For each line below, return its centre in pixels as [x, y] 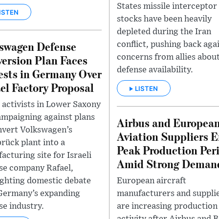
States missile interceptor [167, 7]
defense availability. [155, 70]
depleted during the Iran [164, 32]
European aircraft [152, 181]
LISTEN [146, 88]
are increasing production [167, 206]
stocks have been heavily [164, 19]
